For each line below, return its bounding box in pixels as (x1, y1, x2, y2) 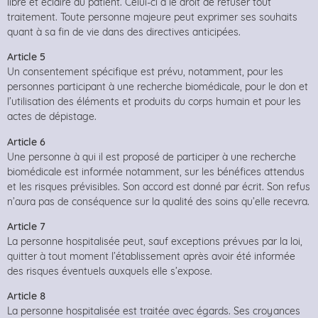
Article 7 (7, 219, 45, 233)
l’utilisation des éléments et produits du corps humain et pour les (7, 95, 301, 109)
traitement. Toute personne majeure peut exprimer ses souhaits (7, 10, 297, 23)
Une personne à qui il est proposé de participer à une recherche (7, 150, 296, 163)
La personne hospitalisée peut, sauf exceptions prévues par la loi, (7, 234, 302, 248)
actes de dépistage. (7, 110, 97, 124)
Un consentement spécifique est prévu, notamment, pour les (7, 65, 283, 79)
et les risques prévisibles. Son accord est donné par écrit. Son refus (7, 180, 310, 193)
